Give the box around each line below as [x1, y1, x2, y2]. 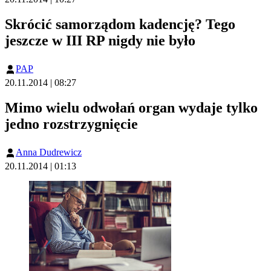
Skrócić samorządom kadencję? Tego [5, 16, 235, 32]
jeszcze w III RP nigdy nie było [5, 32, 195, 48]
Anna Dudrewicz [16, 147, 82, 158]
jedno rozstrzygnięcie [5, 116, 138, 132]
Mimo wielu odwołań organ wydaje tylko [5, 100, 258, 116]
